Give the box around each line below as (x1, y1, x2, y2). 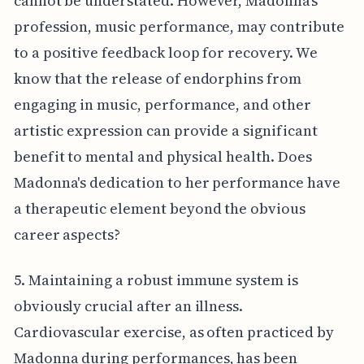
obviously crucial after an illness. (13, 295, 244, 316)
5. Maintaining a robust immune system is (13, 269, 298, 290)
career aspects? (13, 223, 121, 245)
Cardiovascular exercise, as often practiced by (13, 321, 334, 342)
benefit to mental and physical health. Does (13, 145, 312, 167)
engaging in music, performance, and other (13, 93, 311, 115)
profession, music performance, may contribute (13, 15, 344, 37)
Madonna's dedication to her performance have (13, 171, 340, 193)
